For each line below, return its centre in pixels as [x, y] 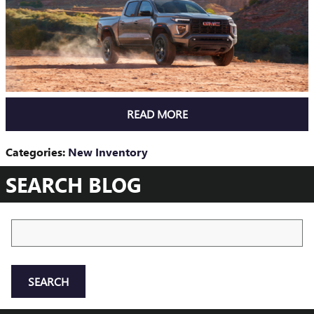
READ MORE [157, 114]
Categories [34, 151]
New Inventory [108, 151]
